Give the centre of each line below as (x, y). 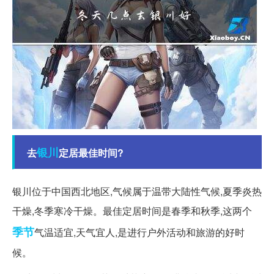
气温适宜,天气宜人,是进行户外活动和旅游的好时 (139, 232)
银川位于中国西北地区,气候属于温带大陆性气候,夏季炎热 (137, 191)
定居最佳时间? (91, 152)
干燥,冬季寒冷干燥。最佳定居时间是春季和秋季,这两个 (132, 210)
